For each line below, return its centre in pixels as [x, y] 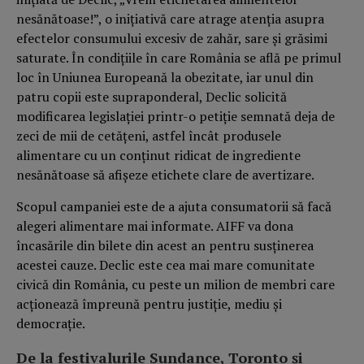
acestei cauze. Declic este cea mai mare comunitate [165, 264]
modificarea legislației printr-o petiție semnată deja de [175, 117]
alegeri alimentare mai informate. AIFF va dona [155, 225]
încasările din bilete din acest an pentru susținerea [165, 245]
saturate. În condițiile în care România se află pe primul [179, 58]
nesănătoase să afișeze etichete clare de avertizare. [165, 175]
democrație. [52, 323]
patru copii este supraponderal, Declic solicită [152, 97]
